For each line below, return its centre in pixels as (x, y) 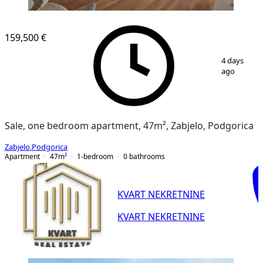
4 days (232, 60)
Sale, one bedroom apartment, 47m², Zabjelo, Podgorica (129, 125)
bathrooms (147, 156)
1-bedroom (95, 156)
